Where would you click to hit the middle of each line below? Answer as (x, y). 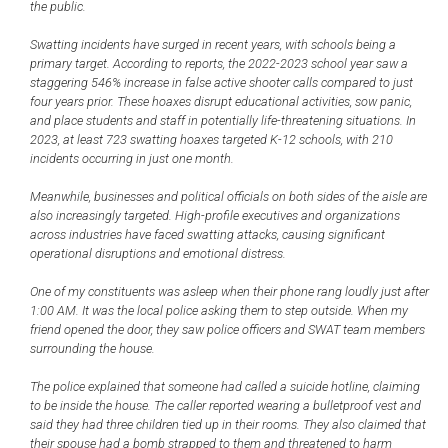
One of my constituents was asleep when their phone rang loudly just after (229, 291)
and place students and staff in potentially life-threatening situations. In (223, 120)
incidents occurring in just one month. (132, 158)
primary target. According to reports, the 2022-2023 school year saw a (219, 63)
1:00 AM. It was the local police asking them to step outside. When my (219, 310)
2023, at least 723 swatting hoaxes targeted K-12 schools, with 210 (211, 139)
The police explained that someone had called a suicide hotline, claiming (225, 386)
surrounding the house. (92, 348)
